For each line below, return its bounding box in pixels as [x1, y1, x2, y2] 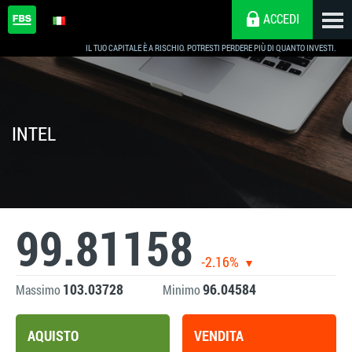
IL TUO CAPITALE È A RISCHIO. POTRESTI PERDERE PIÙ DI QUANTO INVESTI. [86, 42, 336, 53]
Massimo [16, 281, 63, 298]
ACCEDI [263, 10, 299, 27]
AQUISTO [27, 326, 79, 345]
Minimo [163, 281, 203, 298]
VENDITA [194, 326, 244, 345]
